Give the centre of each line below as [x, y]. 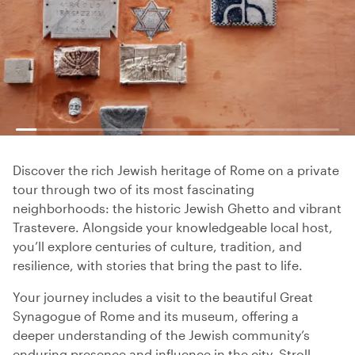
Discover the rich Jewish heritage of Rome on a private [176, 170]
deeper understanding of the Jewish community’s [161, 335]
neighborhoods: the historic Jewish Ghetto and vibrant [177, 208]
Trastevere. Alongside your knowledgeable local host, [173, 227]
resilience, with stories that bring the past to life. [158, 265]
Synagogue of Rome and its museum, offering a [156, 316]
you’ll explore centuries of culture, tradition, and [157, 246]
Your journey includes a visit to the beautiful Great [163, 297]
